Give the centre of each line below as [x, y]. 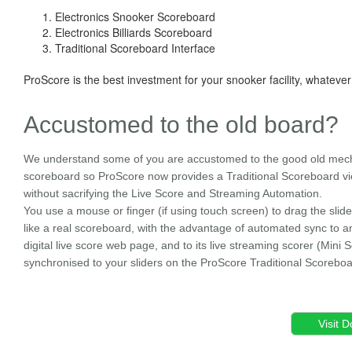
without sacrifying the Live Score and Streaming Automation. [173, 193]
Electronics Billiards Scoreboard [134, 32]
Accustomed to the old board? [181, 125]
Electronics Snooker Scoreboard [135, 16]
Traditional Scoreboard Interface [135, 48]
